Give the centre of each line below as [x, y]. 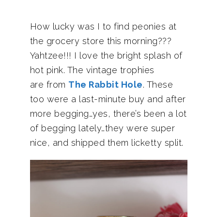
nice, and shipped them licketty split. [107, 143]
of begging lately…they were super [102, 128]
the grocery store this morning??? [101, 41]
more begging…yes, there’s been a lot [108, 114]
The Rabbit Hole [106, 85]
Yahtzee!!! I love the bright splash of [106, 55]
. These [158, 85]
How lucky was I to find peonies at [103, 26]
